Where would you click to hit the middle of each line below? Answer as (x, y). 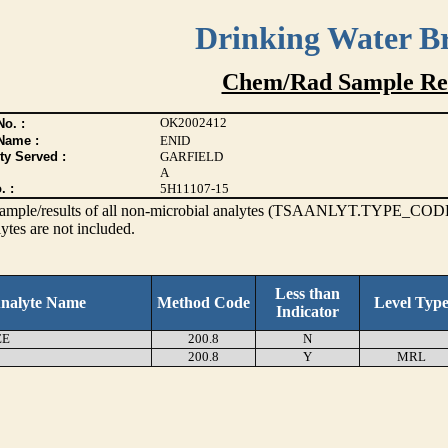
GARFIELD (191, 156)
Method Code (203, 302)
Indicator (307, 311)
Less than (307, 293)
